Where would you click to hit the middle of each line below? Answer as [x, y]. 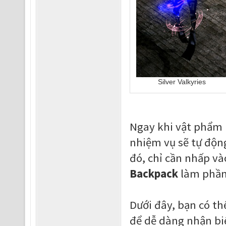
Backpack [154, 174]
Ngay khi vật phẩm [177, 127]
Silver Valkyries [182, 82]
